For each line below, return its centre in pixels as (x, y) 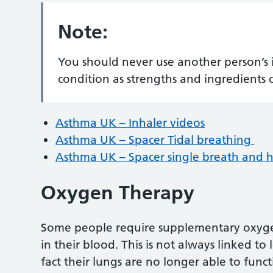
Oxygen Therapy (118, 193)
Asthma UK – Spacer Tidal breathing (155, 140)
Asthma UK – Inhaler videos (130, 123)
